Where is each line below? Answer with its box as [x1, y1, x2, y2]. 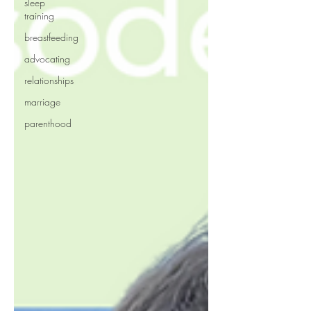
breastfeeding [24, 31, 78, 44]
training [24, 9, 54, 22]
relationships [24, 74, 74, 87]
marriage [24, 95, 60, 108]
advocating [24, 52, 70, 65]
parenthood [24, 117, 72, 130]
